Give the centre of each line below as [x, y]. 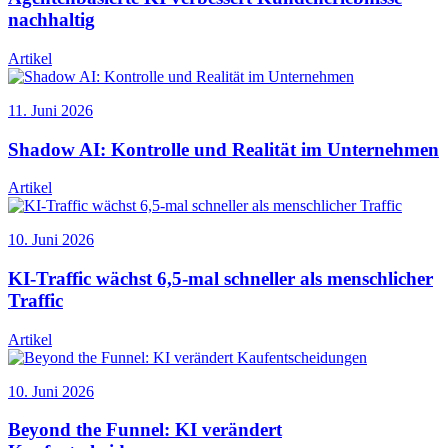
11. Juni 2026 [50, 110]
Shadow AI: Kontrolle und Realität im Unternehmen [223, 149]
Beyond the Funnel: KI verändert [145, 430]
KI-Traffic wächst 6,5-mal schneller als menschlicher [220, 278]
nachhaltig [51, 20]
